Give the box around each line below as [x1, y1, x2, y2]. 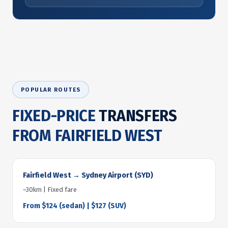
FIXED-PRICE [12, 107, 99, 125]
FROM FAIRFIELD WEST [12, 127, 162, 145]
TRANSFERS [99, 107, 177, 125]
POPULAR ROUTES [21, 86, 81, 93]
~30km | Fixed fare [23, 186, 77, 193]
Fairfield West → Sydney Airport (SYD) [23, 171, 153, 180]
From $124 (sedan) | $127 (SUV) [23, 202, 126, 210]
